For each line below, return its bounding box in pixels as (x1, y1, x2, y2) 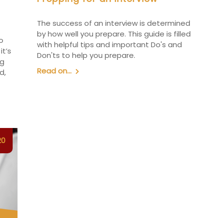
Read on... (36, 66, 72, 76)
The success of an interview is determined (36, 18, 190, 29)
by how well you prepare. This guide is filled (36, 29, 191, 39)
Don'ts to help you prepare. (36, 50, 135, 61)
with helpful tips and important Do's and (36, 39, 182, 50)
